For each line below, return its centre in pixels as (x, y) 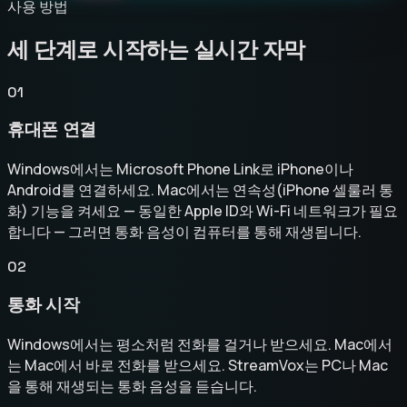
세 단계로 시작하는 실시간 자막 (156, 49)
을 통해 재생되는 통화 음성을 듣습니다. (132, 386)
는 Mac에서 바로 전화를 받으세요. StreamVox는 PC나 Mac (198, 365)
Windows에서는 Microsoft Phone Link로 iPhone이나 (180, 169)
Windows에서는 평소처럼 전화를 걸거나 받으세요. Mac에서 (200, 344)
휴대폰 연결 (52, 130)
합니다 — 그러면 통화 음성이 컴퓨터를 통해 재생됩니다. (184, 232)
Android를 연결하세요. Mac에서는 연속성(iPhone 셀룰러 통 (200, 190)
